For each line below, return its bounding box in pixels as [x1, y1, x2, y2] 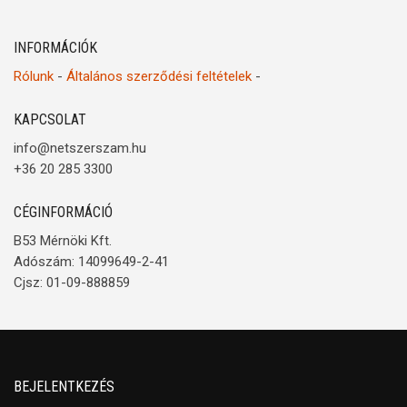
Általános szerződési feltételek [66, 68, 252, 84]
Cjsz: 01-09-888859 [14, 274, 130, 291]
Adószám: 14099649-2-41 [14, 253, 169, 270]
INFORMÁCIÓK [14, 39, 97, 56]
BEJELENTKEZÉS [14, 378, 114, 395]
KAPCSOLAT [14, 111, 86, 128]
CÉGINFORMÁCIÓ [14, 203, 113, 221]
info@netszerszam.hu [14, 140, 146, 156]
